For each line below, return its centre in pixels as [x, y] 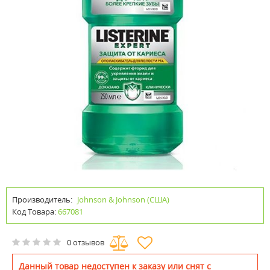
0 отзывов [86, 243]
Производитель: [42, 199]
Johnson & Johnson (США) [123, 199]
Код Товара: [34, 212]
